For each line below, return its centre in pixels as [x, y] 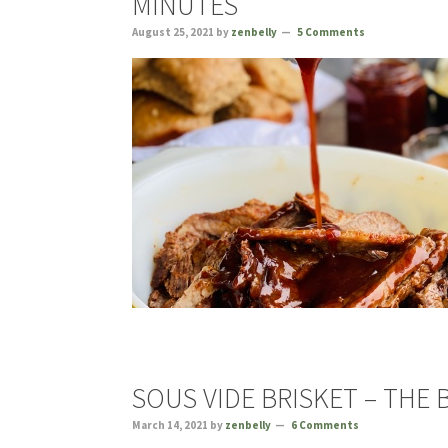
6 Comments [325, 425]
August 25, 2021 [173, 32]
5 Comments [331, 32]
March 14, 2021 [170, 425]
